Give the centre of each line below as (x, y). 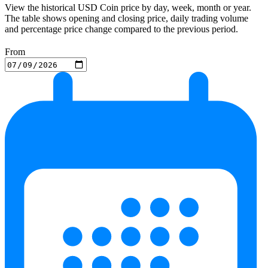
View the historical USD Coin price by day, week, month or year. (128, 8)
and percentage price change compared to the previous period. (121, 29)
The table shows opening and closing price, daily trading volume (127, 19)
